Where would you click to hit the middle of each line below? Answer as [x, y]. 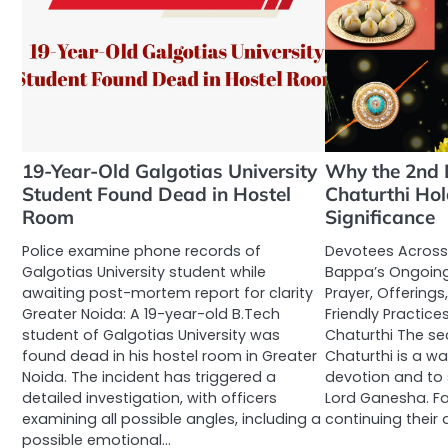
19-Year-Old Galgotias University [169, 171]
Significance [380, 217]
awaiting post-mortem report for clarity [167, 293]
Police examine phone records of [141, 251]
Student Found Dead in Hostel [156, 194]
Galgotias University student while [144, 272]
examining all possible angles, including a [171, 419]
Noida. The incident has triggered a [149, 377]
